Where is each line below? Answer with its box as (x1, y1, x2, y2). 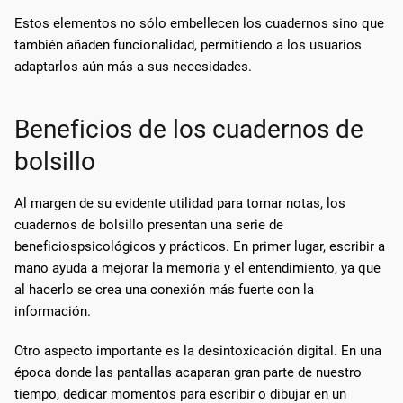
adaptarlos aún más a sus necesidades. (14, 58, 252, 75)
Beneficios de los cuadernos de (14, 113, 363, 144)
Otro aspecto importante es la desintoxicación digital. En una (14, 342, 381, 359)
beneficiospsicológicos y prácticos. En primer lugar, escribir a (14, 237, 385, 255)
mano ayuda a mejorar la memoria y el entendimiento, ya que (14, 259, 381, 276)
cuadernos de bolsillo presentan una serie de (14, 216, 283, 233)
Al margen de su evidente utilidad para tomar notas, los (14, 194, 345, 211)
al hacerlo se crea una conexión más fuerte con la (14, 281, 314, 298)
